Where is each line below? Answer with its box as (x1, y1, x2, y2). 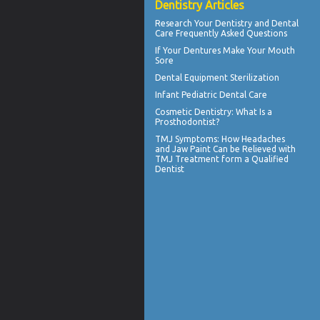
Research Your (155, 18, 215, 28)
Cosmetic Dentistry (155, 106, 231, 116)
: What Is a (231, 106, 272, 116)
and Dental (252, 18, 299, 28)
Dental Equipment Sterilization (155, 72, 279, 82)
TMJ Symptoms (155, 134, 217, 144)
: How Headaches (217, 134, 285, 144)
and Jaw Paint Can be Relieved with (155, 144, 296, 154)
